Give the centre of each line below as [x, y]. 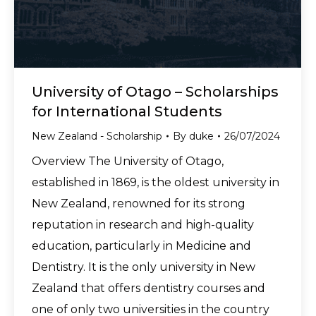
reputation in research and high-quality [143, 224]
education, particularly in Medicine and [141, 245]
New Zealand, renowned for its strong [139, 203]
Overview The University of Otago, [128, 161]
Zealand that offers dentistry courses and [148, 288]
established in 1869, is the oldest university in [156, 182]
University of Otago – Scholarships [155, 91]
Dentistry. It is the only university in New [144, 267]
